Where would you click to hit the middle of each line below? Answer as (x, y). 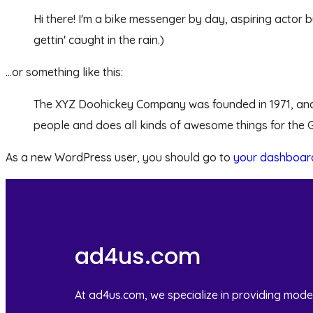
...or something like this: (64, 72)
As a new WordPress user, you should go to (119, 157)
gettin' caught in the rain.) (99, 40)
